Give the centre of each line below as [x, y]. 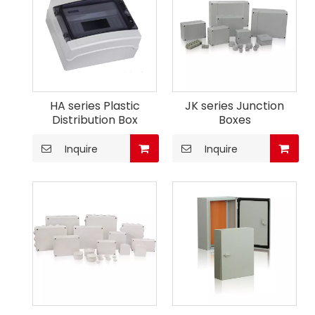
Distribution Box [95, 120]
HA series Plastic [95, 106]
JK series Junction [234, 106]
